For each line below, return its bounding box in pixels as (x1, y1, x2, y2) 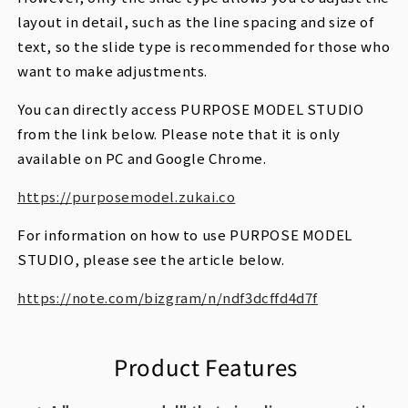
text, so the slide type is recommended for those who (17, 36, 391, 56)
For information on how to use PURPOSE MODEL (17, 225, 352, 245)
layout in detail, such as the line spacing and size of (17, 12, 374, 32)
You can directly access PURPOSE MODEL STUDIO (17, 99, 364, 119)
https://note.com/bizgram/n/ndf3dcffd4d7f (17, 288, 318, 308)
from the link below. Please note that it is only (17, 124, 341, 144)
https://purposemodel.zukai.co (17, 187, 236, 207)
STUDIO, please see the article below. (17, 250, 285, 270)
